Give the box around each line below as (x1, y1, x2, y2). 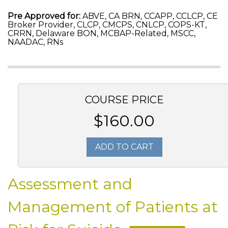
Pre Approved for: (8, 11, 80, 21)
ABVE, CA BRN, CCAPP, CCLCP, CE (80, 11, 218, 21)
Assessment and (8, 175, 132, 193)
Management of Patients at (8, 197, 218, 216)
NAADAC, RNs (8, 37, 63, 47)
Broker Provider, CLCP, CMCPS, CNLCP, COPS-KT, (8, 20, 207, 30)
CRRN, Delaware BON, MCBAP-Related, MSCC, (8, 28, 195, 38)
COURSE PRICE (84, 94, 164, 106)
